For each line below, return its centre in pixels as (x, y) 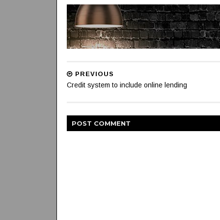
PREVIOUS (93, 74)
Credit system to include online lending (127, 85)
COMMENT (112, 123)
